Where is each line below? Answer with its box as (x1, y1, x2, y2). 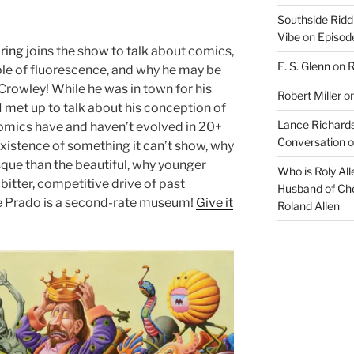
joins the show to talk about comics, (24, 43, 234, 58)
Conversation (277, 134, 345, 149)
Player (252, 269, 290, 285)
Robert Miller (277, 88, 341, 102)
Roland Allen (277, 198, 340, 213)
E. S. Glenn (277, 58, 330, 73)
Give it (196, 194, 233, 210)
